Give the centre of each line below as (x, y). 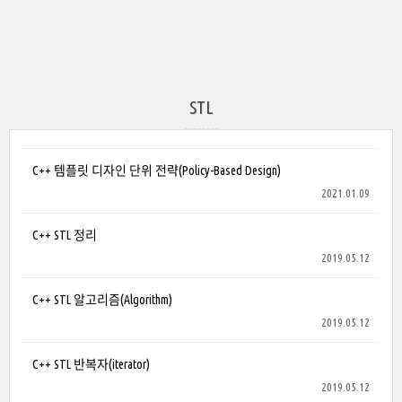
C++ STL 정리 (65, 235)
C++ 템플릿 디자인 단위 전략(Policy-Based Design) (157, 170)
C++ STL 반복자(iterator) (91, 364)
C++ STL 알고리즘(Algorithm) (102, 300)
